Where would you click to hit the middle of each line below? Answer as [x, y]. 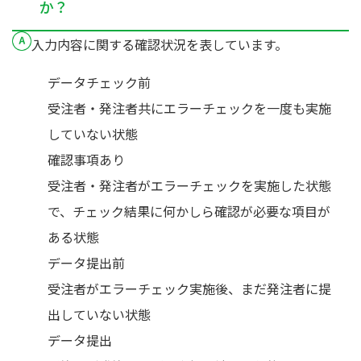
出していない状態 [99, 314]
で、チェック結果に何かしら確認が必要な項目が [189, 211]
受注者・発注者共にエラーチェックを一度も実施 [189, 108]
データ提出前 [86, 263]
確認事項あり [86, 160]
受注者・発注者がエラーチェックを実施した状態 [189, 185]
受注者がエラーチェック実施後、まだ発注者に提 [189, 288]
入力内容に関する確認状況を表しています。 [160, 44]
